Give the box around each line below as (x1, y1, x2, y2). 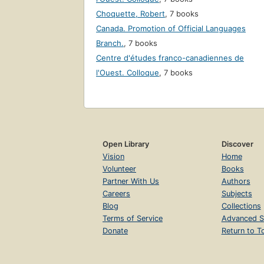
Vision (103, 152, 124, 161)
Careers (103, 189, 130, 199)
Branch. (96, 38, 124, 48)
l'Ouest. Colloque (96, 68, 159, 78)
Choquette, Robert (96, 9, 165, 19)
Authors (221, 177, 250, 186)
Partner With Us (103, 177, 159, 186)
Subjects (221, 189, 252, 199)
